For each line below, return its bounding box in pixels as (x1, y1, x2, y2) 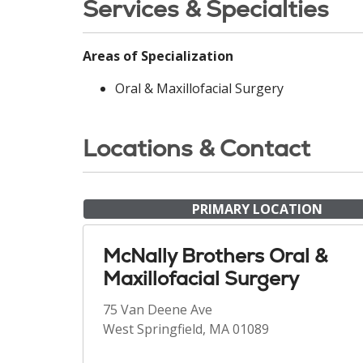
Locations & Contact (83, 133, 310, 164)
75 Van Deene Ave (103, 301, 212, 318)
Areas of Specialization (83, 47, 233, 65)
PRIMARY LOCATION (191, 200, 322, 218)
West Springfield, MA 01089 (103, 320, 269, 338)
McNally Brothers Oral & (103, 243, 327, 268)
